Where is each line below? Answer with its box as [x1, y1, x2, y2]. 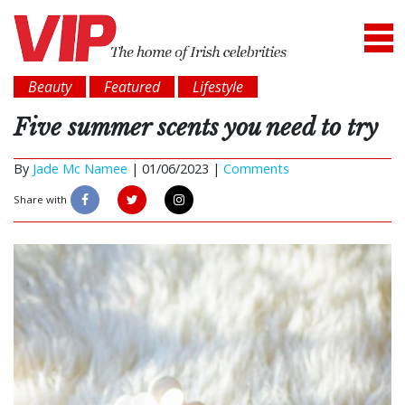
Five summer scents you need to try [14, 113, 378, 143]
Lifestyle [193, 77, 243, 98]
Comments [223, 160, 289, 178]
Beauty [28, 77, 71, 98]
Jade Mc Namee [33, 160, 127, 178]
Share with [14, 193, 67, 207]
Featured [104, 77, 160, 98]
